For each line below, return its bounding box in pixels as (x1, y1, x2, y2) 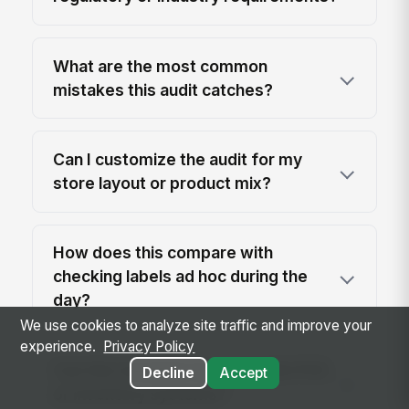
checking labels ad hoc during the (53, 267, 309, 287)
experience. (20, 338, 100, 356)
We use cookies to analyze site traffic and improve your (20, 317, 372, 335)
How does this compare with (53, 243, 274, 263)
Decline (142, 364, 194, 383)
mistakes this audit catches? (53, 79, 274, 100)
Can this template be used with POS (53, 360, 329, 380)
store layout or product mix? (53, 173, 272, 193)
